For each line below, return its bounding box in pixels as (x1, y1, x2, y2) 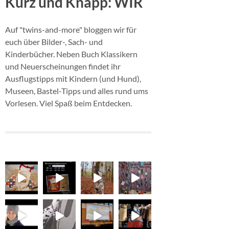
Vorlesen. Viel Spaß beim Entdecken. (5, 98, 132, 108)
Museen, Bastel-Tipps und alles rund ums (5, 85, 148, 96)
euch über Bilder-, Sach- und (5, 36, 103, 47)
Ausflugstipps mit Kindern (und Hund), (5, 73, 141, 83)
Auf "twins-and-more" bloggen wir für (5, 24, 136, 34)
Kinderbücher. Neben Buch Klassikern (5, 49, 138, 59)
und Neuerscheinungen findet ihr (5, 61, 121, 71)
